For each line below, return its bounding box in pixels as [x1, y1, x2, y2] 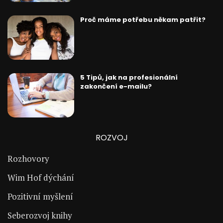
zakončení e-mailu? [80, 82, 152, 92]
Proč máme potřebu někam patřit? [80, 15, 206, 25]
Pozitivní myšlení [7, 191, 73, 203]
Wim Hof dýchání [7, 172, 74, 184]
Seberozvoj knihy [7, 210, 72, 222]
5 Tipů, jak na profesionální [80, 73, 178, 83]
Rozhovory [7, 153, 49, 165]
